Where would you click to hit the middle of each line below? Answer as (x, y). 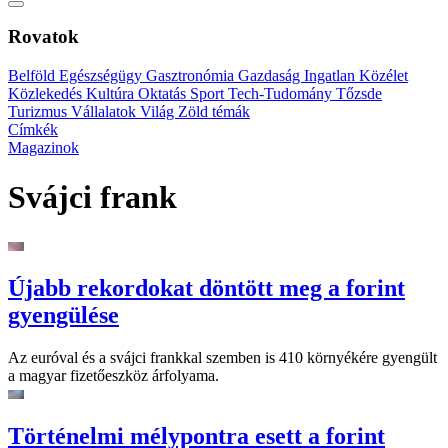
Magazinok (43, 148)
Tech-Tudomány (282, 94)
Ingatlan (331, 76)
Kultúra (112, 94)
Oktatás (164, 94)
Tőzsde (359, 94)
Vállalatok (105, 112)
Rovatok (43, 37)
